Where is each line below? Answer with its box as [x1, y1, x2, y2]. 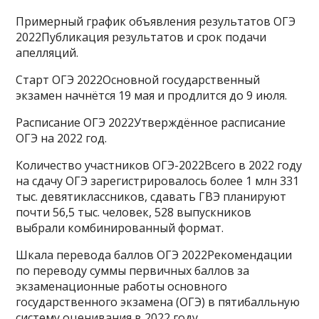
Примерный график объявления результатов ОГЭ [16, 14, 296, 29]
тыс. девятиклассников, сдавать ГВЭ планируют [16, 189, 287, 204]
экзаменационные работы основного [16, 278, 228, 294]
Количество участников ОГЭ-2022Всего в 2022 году [16, 157, 303, 173]
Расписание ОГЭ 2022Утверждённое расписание [16, 115, 286, 130]
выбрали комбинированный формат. [16, 220, 224, 236]
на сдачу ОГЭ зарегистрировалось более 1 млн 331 [16, 173, 300, 189]
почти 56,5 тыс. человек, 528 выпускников [16, 204, 252, 220]
